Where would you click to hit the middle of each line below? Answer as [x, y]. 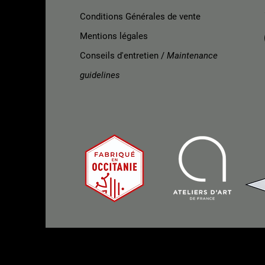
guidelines [100, 75]
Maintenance [192, 56]
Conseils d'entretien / [123, 56]
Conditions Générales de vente [140, 17]
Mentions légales [114, 36]
